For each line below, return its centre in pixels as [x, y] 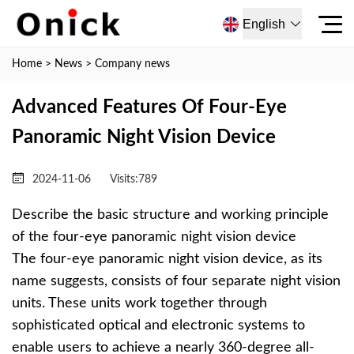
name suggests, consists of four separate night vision [176, 281]
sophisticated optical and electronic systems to [158, 326]
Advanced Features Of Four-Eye [149, 107]
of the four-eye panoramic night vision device [154, 237]
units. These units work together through [139, 303]
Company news [132, 64]
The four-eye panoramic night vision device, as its [167, 259]
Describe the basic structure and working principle [170, 215]
